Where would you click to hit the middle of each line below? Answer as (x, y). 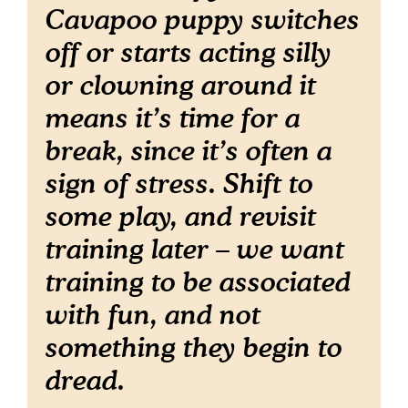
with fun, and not (153, 314)
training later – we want (195, 249)
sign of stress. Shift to (179, 183)
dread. (93, 380)
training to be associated (198, 281)
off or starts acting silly (189, 52)
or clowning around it (181, 85)
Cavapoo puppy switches (203, 19)
